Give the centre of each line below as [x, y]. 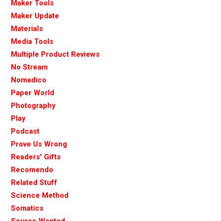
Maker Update [35, 16]
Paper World [33, 92]
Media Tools [32, 41]
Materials [27, 28]
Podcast [25, 131]
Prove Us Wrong [39, 144]
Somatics [27, 208]
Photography [33, 105]
